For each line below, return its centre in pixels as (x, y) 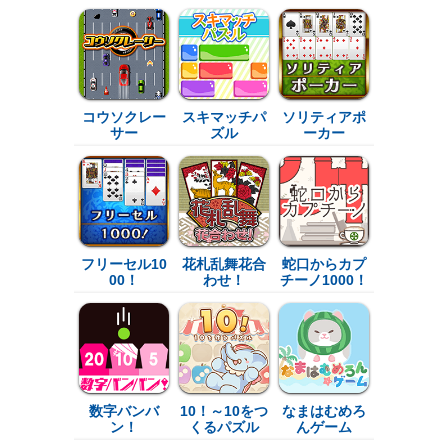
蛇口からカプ (324, 263)
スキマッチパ (224, 116)
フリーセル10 (124, 263)
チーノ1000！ (324, 279)
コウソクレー (124, 116)
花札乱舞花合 (224, 263)
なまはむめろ (324, 410)
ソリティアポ (324, 116)
